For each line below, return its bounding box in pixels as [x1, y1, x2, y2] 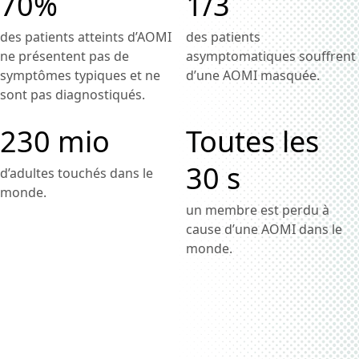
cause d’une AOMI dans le [186, 220, 342, 238]
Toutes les [186, 122, 319, 161]
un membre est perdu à [186, 201, 329, 219]
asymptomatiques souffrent [186, 47, 356, 65]
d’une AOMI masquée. [186, 67, 320, 84]
